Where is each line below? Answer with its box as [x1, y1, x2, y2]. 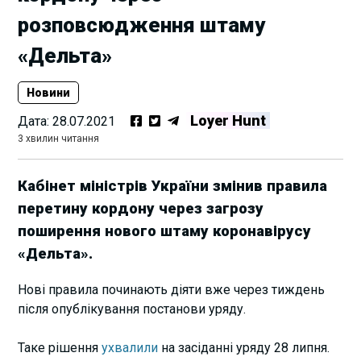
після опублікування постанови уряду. [18, 301, 247, 317]
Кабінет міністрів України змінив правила [18, 176, 328, 195]
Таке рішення [18, 339, 102, 355]
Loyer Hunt [190, 112, 267, 130]
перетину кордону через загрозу [18, 199, 264, 218]
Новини [27, 86, 71, 100]
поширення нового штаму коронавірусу [18, 222, 312, 240]
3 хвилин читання [18, 133, 100, 145]
